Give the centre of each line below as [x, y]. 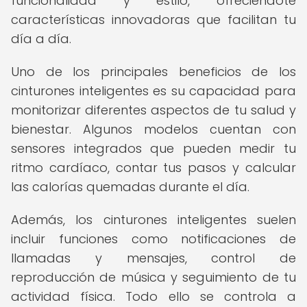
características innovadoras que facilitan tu [153, 20]
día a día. [41, 39]
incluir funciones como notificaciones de [153, 239]
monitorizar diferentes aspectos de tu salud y [153, 110]
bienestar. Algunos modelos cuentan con [153, 129]
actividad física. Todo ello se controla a [153, 296]
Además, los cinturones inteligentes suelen [153, 220]
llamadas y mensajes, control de [153, 258]
